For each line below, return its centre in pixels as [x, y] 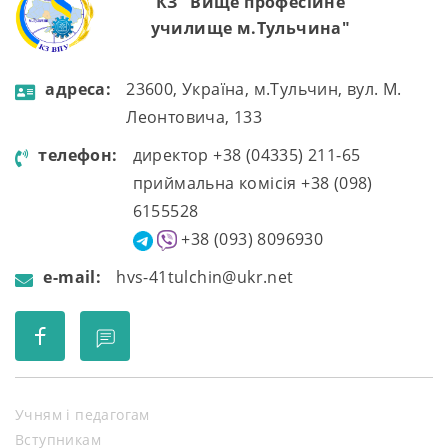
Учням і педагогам [82, 415]
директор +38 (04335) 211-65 [246, 155]
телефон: [78, 155]
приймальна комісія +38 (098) [252, 183]
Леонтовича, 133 [194, 117]
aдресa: [78, 89]
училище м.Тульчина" [250, 28]
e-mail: [72, 277]
